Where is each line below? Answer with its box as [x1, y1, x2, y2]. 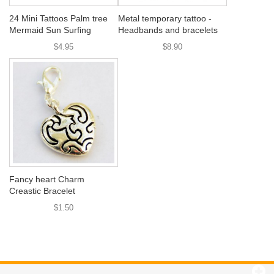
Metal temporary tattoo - [118, 13, 212, 23]
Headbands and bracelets [118, 25, 218, 35]
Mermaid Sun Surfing [9, 25, 91, 35]
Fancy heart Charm [9, 174, 84, 184]
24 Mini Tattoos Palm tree [9, 13, 108, 23]
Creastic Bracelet [9, 186, 75, 196]
